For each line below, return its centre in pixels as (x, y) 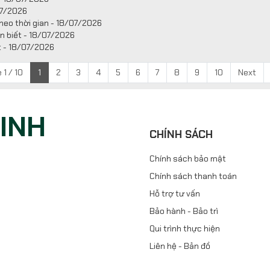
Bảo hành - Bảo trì (184, 211)
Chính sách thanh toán (193, 176)
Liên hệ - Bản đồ (180, 246)
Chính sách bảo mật (188, 159)
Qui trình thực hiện (185, 228)
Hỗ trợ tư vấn (175, 193)
